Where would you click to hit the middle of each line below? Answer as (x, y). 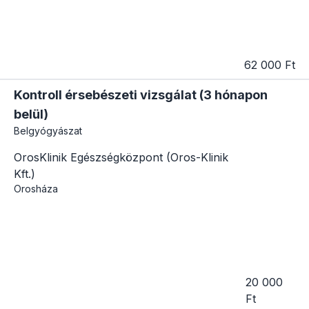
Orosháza (36, 189)
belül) (31, 114)
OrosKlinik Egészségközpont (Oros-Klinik (121, 158)
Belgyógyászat (48, 131)
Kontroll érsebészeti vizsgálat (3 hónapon (141, 95)
